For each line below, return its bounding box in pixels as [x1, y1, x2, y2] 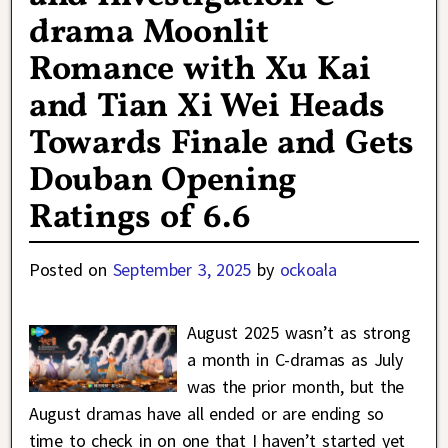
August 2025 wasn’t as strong [186, 321, 411, 345]
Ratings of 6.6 [29, 195, 251, 243]
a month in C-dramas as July [186, 348, 403, 372]
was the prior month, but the [186, 375, 404, 399]
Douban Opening [29, 158, 298, 206]
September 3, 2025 [112, 258, 252, 282]
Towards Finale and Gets [29, 121, 414, 169]
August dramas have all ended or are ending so [29, 402, 384, 426]
